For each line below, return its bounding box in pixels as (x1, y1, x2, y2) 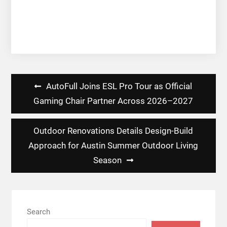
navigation (10, 92, 58, 107)
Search (26, 207, 50, 216)
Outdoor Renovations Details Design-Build (33, 126, 194, 136)
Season (93, 155, 122, 166)
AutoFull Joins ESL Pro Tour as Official (46, 81, 193, 92)
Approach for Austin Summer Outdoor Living (28, 140, 199, 151)
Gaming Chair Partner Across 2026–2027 (33, 96, 194, 106)
